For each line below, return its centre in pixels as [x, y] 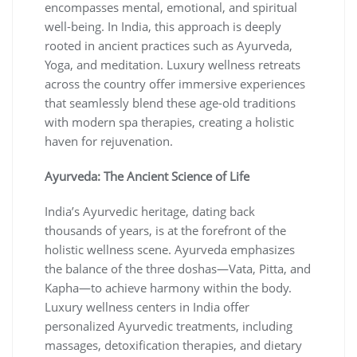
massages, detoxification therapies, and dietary [173, 345]
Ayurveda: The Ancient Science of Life [147, 176]
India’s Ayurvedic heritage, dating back [150, 211]
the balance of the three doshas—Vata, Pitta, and [178, 268]
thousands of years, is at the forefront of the [165, 230]
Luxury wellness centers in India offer [147, 306]
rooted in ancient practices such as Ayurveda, [169, 45]
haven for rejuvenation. [109, 141]
